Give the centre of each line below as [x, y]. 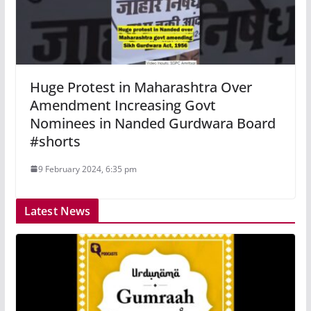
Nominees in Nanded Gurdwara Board [152, 123]
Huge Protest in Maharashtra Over [141, 87]
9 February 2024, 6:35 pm [87, 169]
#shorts [55, 141]
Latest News [57, 211]
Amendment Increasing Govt [123, 105]
